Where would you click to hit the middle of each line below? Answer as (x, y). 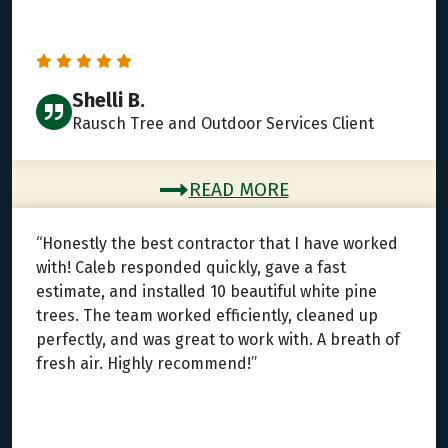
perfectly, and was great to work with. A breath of (218, 340)
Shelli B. (108, 100)
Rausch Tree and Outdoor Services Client (223, 124)
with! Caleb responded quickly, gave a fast (191, 268)
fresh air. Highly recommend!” (146, 364)
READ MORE (238, 190)
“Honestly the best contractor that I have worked (217, 244)
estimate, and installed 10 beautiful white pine (206, 292)
